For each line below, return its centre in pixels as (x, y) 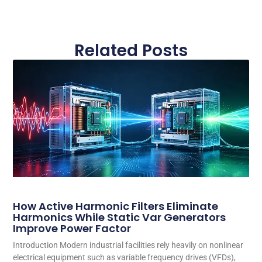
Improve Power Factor (72, 229)
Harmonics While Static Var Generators (120, 218)
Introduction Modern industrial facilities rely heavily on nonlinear (128, 245)
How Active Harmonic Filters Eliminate (116, 206)
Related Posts (131, 50)
